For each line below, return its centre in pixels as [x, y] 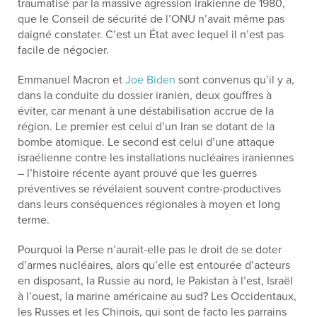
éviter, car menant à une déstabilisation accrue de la [146, 111]
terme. [34, 220]
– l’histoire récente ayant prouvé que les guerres [137, 173]
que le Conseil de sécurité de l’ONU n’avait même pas [151, 19]
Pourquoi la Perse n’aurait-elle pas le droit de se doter [150, 250]
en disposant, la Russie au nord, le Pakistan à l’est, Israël [155, 281]
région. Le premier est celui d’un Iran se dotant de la [146, 127]
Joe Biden [150, 80]
